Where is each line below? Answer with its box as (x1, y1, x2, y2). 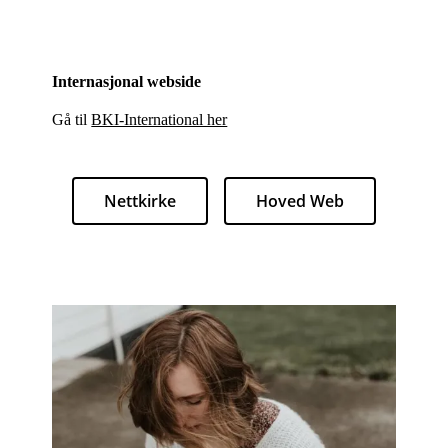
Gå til (52, 110, 92, 128)
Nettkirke (103, 189, 176, 212)
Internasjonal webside (52, 72, 202, 90)
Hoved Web (255, 189, 344, 212)
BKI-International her (91, 110, 228, 128)
